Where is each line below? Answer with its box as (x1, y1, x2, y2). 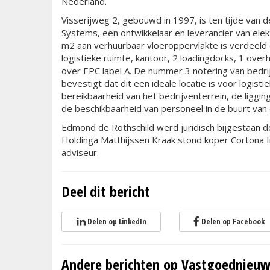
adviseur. (61, 146, 99, 159)
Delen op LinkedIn (87, 216, 146, 227)
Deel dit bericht (61, 181, 150, 201)
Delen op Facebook (201, 216, 265, 227)
